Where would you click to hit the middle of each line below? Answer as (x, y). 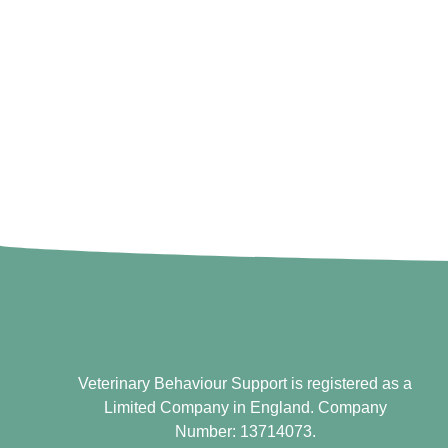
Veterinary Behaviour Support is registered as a (245, 383)
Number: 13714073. (245, 431)
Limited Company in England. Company (245, 407)
